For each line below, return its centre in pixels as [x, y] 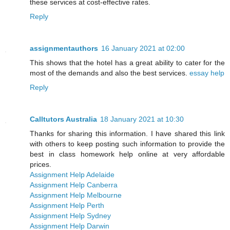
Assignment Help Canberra [74, 185]
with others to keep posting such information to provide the [127, 143]
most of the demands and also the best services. [110, 73]
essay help [207, 73]
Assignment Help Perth [67, 205]
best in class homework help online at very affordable [127, 154]
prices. [41, 164]
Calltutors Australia [63, 119]
